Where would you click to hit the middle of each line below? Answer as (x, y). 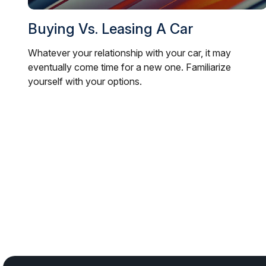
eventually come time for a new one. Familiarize (129, 67)
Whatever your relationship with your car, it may (129, 53)
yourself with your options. (85, 81)
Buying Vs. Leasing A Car (110, 28)
